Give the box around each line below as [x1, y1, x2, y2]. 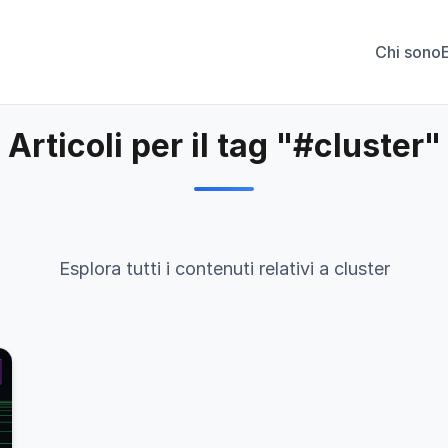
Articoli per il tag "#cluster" [7, 126, 441, 165]
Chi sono [375, 41, 441, 62]
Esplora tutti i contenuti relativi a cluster [58, 258, 390, 279]
